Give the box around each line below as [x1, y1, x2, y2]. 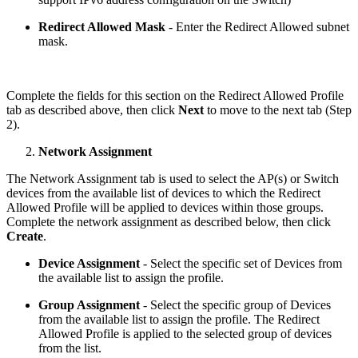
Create [6, 229, 43, 244]
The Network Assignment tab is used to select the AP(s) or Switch [6, 172, 339, 186]
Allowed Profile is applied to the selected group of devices [38, 327, 332, 341]
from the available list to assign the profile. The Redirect [38, 312, 320, 327]
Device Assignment [38, 257, 140, 271]
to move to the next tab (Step [207, 103, 352, 117]
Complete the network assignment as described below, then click [6, 215, 331, 229]
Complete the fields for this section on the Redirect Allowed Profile [6, 89, 344, 103]
